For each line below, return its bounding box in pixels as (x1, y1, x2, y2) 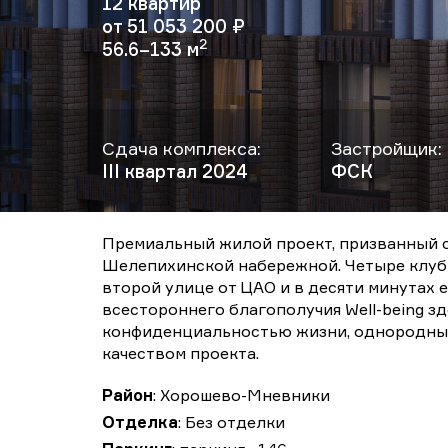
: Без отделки (178, 412, 285, 432)
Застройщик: (331, 137, 442, 159)
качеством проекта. (102, 343, 259, 363)
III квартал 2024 (102, 160, 248, 182)
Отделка (102, 412, 178, 432)
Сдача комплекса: (102, 137, 261, 159)
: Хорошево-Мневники (153, 385, 330, 405)
